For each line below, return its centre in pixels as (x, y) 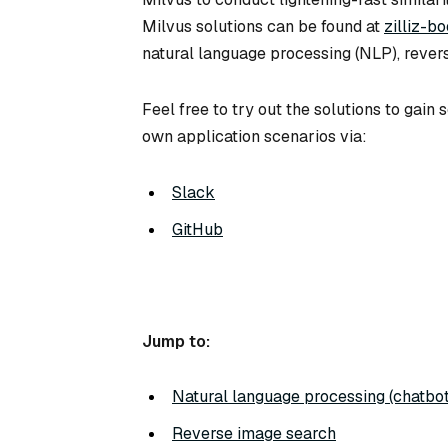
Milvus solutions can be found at (263, 27)
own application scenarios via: (254, 137)
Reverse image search (254, 434)
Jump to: (176, 341)
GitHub (197, 229)
